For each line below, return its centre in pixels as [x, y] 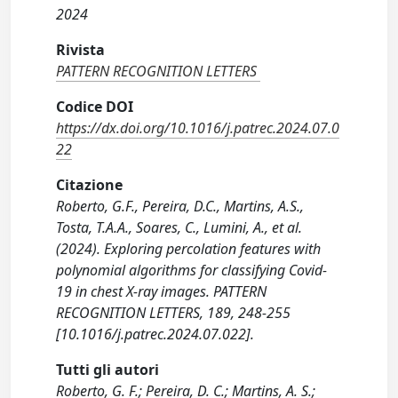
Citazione [90, 185]
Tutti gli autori [108, 370]
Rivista [81, 50]
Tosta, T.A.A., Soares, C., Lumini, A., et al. [179, 227]
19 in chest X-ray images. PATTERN [162, 291]
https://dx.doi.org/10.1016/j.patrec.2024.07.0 [198, 128]
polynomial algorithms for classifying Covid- [192, 270]
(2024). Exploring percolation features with [189, 249]
